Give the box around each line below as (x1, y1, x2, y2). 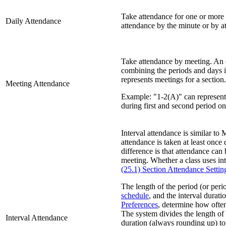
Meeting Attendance (6, 79, 70, 88)
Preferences (121, 200, 158, 209)
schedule (121, 191, 149, 200)
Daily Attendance (6, 17, 61, 26)
